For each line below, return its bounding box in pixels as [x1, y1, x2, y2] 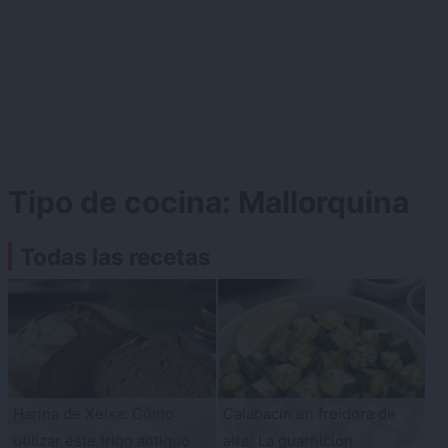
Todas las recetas [20, 243, 211, 271]
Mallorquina [238, 184, 409, 221]
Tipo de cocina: [8, 184, 238, 221]
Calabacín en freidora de [222, 403, 396, 423]
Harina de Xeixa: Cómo [13, 403, 174, 423]
